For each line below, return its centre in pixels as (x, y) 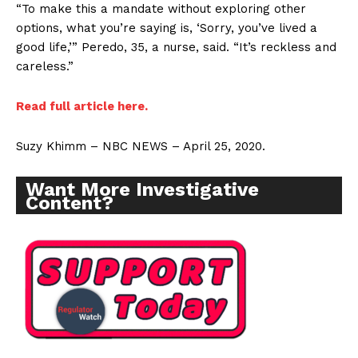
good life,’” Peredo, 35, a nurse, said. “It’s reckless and (176, 48)
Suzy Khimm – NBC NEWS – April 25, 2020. (141, 147)
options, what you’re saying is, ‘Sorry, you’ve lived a (167, 28)
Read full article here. (82, 107)
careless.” (45, 67)
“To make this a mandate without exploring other (161, 9)
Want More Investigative (142, 190)
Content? (70, 203)
